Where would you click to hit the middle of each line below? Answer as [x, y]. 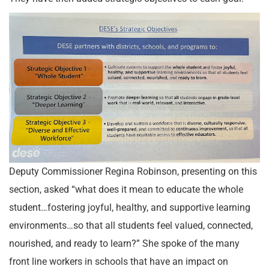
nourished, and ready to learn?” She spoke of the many [124, 243]
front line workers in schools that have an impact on [119, 261]
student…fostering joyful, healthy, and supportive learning [130, 207]
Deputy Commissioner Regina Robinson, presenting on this [133, 171]
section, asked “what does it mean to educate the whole [126, 189]
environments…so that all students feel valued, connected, [131, 225]
